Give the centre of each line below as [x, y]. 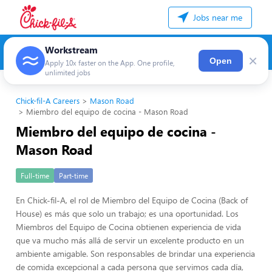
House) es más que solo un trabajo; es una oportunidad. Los [127, 213]
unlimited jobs [68, 72]
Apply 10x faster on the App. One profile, [110, 63]
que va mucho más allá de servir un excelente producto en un [130, 240]
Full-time [35, 175]
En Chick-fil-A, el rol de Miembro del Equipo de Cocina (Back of [132, 200]
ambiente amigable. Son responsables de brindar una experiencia [135, 253]
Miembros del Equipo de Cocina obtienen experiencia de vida [128, 227]
